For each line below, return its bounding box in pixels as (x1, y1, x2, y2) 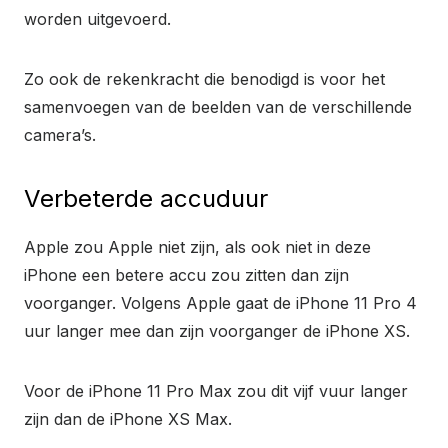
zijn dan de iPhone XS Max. (24, 408, 232, 429)
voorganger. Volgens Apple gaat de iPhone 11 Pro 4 (24, 292, 417, 313)
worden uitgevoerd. (24, 8, 171, 29)
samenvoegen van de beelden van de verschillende (24, 96, 412, 117)
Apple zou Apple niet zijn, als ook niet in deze (24, 236, 371, 257)
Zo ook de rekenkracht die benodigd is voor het (24, 68, 385, 89)
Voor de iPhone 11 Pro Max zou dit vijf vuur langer (24, 380, 408, 401)
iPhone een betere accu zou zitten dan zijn (24, 264, 349, 285)
